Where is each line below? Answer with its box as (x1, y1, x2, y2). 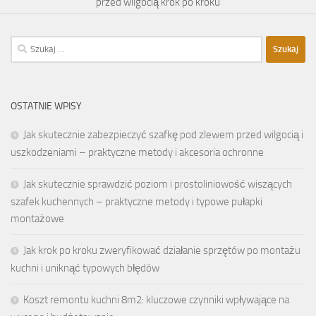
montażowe (11, 212, 64, 225)
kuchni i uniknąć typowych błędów (11, 261, 159, 274)
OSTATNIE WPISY (11, 99, 82, 112)
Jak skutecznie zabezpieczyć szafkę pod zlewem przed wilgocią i (23, 128, 303, 141)
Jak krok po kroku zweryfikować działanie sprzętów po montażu (23, 243, 300, 257)
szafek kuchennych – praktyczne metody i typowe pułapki (11, 195, 262, 208)
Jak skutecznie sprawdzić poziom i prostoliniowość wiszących (23, 177, 292, 190)
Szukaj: (10, 37, 40, 50)
